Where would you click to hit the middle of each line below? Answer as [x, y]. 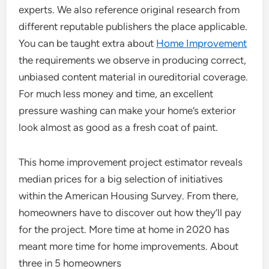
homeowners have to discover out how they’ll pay [130, 213]
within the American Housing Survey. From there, [129, 196]
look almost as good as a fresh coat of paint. [119, 127]
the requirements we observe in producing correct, [133, 60]
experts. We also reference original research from [129, 10]
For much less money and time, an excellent [116, 94]
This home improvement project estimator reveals [131, 162]
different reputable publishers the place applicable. [133, 26]
